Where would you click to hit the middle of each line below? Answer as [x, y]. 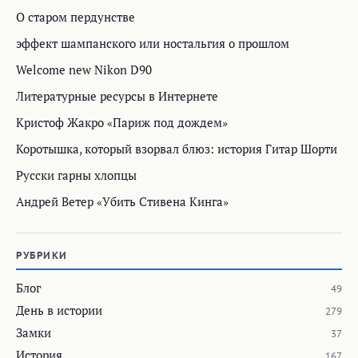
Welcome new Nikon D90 [84, 70]
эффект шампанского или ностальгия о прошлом [153, 44]
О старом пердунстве [76, 17]
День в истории [59, 310]
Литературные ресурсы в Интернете [117, 96]
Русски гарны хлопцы [76, 175]
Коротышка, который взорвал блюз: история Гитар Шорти [177, 149]
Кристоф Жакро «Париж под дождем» [122, 123]
